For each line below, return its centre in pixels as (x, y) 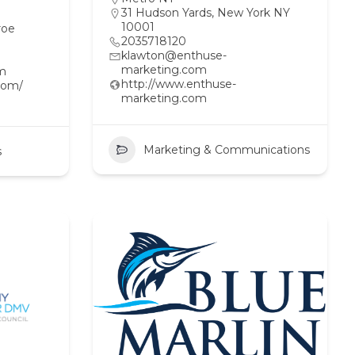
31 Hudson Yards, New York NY (206, 13)
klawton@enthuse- (174, 55)
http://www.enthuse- (179, 84)
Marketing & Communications (227, 150)
